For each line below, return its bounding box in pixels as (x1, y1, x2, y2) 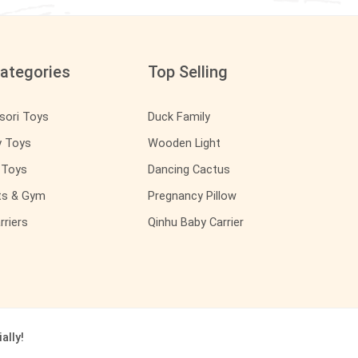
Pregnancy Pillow (147, 189, 237, 203)
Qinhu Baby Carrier (147, 215, 244, 229)
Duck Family (147, 109, 210, 124)
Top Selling (147, 62, 228, 82)
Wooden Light (147, 136, 221, 150)
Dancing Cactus (147, 162, 230, 177)
